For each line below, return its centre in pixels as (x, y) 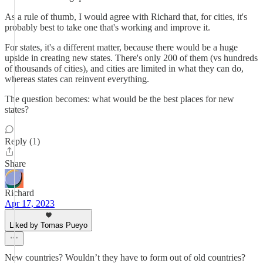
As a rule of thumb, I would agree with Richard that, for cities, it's (126, 17)
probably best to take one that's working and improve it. (107, 27)
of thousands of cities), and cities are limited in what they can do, (124, 68)
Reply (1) (22, 141)
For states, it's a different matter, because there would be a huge (121, 47)
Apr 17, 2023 (30, 203)
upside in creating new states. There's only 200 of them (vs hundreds (131, 58)
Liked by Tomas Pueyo (48, 225)
